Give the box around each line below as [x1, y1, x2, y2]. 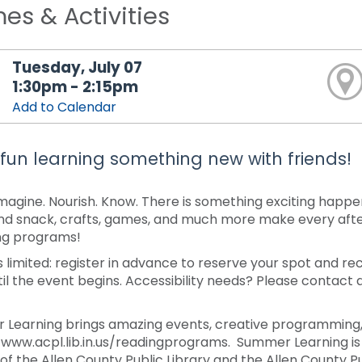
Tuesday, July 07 [12, 57, 143, 78]
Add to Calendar [12, 98, 117, 116]
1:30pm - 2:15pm [12, 76, 139, 98]
